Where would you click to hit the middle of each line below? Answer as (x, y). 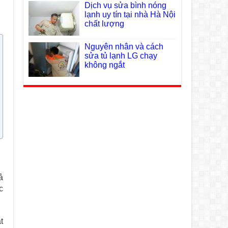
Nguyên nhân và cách (124, 46)
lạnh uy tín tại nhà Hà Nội (130, 14)
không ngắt (105, 65)
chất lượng (104, 23)
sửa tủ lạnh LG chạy (121, 55)
